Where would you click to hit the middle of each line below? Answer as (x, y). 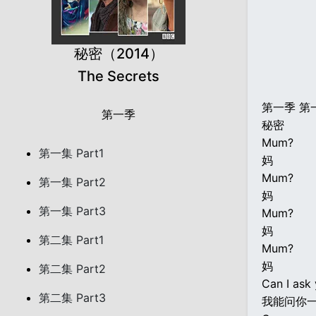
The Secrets (119, 76)
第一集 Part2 (72, 182)
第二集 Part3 (72, 298)
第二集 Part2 (72, 269)
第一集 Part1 (71, 153)
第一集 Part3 (72, 211)
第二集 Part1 (71, 240)
